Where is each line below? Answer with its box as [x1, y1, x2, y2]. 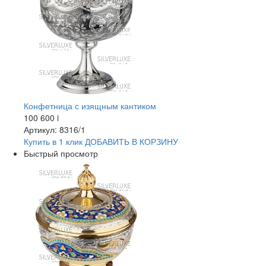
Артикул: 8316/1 [24, 123, 85, 136]
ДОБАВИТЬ [85, 135, 129, 148]
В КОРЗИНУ [129, 135, 178, 148]
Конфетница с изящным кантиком [24, 100, 156, 112]
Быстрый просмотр [24, 147, 98, 160]
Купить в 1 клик [24, 135, 83, 148]
